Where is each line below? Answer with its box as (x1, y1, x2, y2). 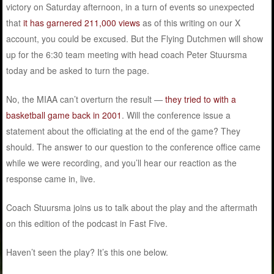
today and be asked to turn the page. (6, 64, 150, 77)
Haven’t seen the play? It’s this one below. (6, 246, 169, 259)
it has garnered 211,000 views (23, 17, 141, 29)
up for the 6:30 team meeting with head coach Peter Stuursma (6, 48, 248, 61)
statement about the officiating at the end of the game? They (6, 125, 241, 138)
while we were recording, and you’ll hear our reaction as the (6, 157, 237, 169)
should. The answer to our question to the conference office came (6, 141, 261, 154)
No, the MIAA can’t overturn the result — (6, 93, 166, 106)
